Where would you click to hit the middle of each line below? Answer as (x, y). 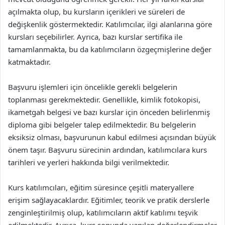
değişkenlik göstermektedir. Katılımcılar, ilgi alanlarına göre (110, 24)
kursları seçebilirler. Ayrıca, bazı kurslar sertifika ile (95, 37)
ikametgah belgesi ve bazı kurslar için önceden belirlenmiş (109, 112)
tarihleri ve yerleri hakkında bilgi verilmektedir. (89, 162)
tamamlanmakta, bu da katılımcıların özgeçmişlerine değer (110, 49)
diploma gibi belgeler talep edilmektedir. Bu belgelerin (102, 125)
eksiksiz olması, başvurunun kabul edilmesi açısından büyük (112, 137)
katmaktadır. (29, 62)
